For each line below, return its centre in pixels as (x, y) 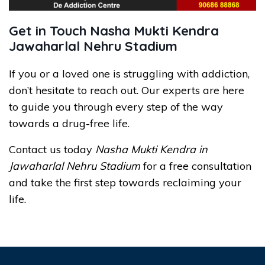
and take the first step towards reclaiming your (125, 182)
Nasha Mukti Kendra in (151, 149)
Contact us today (52, 149)
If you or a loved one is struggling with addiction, (129, 73)
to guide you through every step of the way (116, 106)
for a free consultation (196, 166)
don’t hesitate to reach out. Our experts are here (127, 90)
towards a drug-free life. (69, 123)
